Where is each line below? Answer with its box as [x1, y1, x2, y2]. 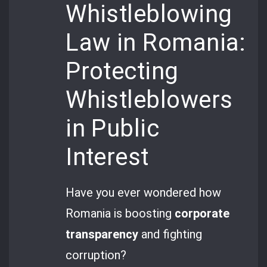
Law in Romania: [66, 29, 246, 57]
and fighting [138, 227, 203, 242]
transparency [66, 227, 139, 242]
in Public [66, 114, 160, 143]
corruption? [66, 248, 127, 263]
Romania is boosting [66, 206, 175, 221]
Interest [66, 143, 149, 172]
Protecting [66, 57, 179, 86]
